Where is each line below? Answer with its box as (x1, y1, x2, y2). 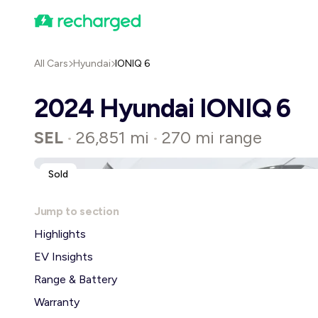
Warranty (34, 295, 79, 309)
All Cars (34, 57, 68, 70)
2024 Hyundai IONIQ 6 (34, 93, 291, 124)
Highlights (34, 227, 86, 241)
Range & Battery (34, 273, 117, 286)
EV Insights (34, 250, 93, 263)
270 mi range (162, 127, 262, 148)
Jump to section (34, 204, 119, 218)
